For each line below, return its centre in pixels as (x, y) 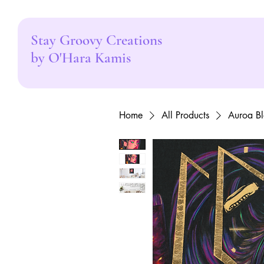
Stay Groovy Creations (96, 40)
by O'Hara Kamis (81, 58)
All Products (185, 115)
